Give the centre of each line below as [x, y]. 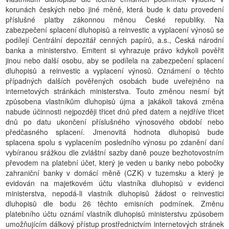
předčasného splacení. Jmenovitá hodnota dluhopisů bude [115, 132]
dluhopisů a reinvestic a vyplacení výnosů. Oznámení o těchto [115, 71]
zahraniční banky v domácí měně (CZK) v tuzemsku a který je [115, 173]
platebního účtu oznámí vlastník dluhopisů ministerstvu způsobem [115, 214]
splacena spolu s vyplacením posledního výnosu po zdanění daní [115, 142]
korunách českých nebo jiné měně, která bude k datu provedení [115, 9]
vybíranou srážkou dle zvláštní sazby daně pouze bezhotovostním [115, 152]
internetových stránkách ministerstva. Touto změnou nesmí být [115, 91]
